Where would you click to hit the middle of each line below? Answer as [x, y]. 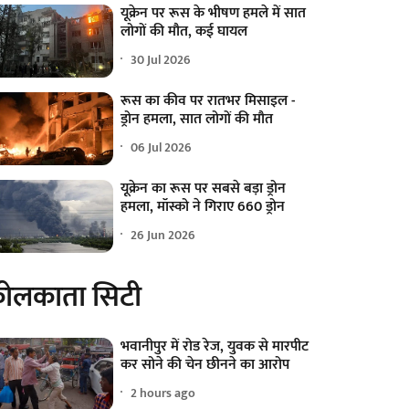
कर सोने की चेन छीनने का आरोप [205, 365]
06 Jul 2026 [162, 147]
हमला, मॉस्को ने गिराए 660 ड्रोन [203, 207]
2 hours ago [163, 393]
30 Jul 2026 [161, 59]
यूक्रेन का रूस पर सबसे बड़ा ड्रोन [204, 189]
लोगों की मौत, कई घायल [184, 32]
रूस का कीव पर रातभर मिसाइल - [208, 101]
